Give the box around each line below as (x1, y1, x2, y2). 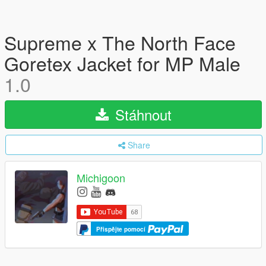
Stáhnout (110, 104, 172, 125)
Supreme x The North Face (4, 28, 236, 56)
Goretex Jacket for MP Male (4, 49, 240, 77)
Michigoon (77, 170, 125, 186)
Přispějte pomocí (96, 224, 147, 233)
